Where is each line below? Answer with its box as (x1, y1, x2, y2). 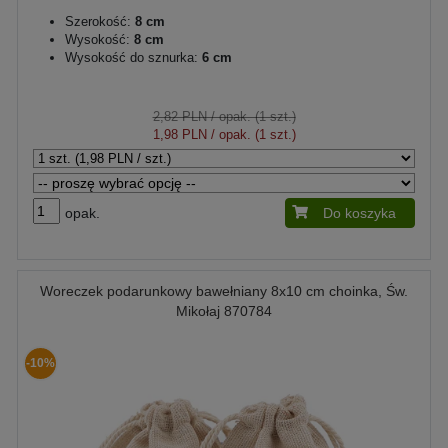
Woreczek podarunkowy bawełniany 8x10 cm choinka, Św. (40, 283, 408, 299)
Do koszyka (323, 205, 396, 221)
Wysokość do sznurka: (65, 50, 198, 65)
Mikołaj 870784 (176, 303, 272, 319)
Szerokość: (65, 14, 131, 29)
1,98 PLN (152, 127, 207, 142)
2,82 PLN (152, 109, 207, 124)
